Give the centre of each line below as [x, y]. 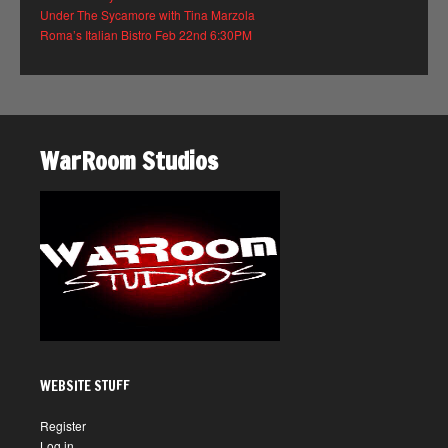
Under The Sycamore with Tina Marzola [147, 15]
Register [63, 426]
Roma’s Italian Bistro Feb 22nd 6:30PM [146, 35]
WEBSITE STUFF [85, 386]
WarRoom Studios [129, 161]
